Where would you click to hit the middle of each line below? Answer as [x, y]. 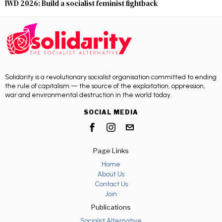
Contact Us [111, 184]
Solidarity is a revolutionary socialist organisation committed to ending [111, 77]
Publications [111, 207]
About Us [111, 174]
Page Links [111, 151]
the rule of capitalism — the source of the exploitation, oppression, [105, 86]
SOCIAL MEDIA [111, 112]
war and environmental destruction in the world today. [88, 95]
